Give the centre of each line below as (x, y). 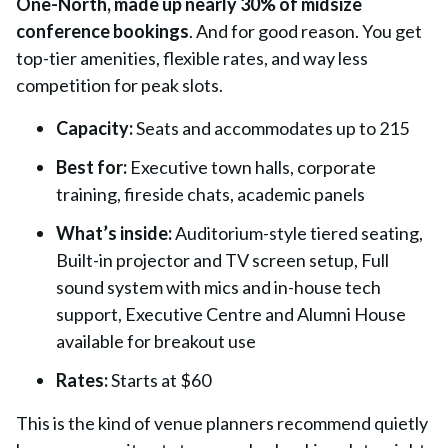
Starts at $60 (161, 380)
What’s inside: (115, 233)
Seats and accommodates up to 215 (272, 128)
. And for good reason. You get (305, 31)
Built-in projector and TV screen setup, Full (222, 260)
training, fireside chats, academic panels (210, 194)
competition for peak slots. (119, 85)
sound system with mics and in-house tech (218, 287)
